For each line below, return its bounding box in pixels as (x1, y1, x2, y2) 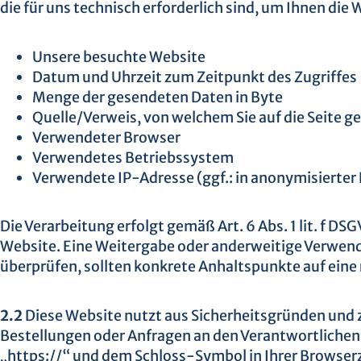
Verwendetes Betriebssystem (32, 147, 234, 167)
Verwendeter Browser (32, 127, 180, 147)
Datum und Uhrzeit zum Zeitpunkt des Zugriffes (32, 67, 357, 86)
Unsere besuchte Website (32, 47, 205, 66)
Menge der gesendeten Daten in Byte (32, 87, 283, 106)
